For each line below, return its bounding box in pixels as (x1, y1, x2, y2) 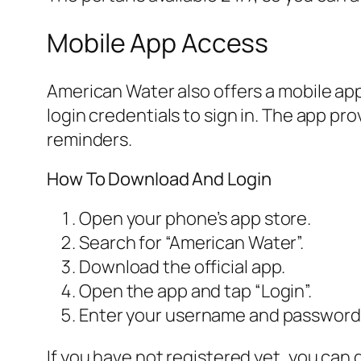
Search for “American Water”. (79, 230, 305, 255)
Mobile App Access (47, 25, 269, 61)
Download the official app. (79, 254, 286, 279)
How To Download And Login (47, 166, 272, 191)
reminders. (47, 127, 133, 151)
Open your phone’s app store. (79, 205, 312, 230)
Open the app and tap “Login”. (79, 278, 313, 303)
